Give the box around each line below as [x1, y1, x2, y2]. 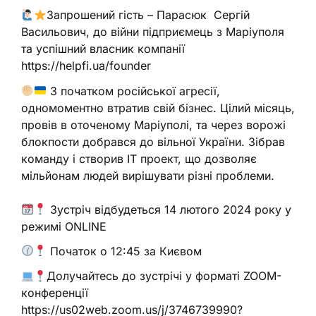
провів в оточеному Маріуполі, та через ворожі [21, 117, 286, 132]
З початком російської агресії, [47, 83, 221, 98]
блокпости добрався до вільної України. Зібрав [21, 134, 285, 149]
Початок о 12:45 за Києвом [47, 243, 202, 258]
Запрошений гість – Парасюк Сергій [47, 8, 250, 23]
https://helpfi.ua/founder [21, 59, 151, 73]
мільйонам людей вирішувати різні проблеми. [21, 168, 274, 183]
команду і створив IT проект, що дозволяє [21, 151, 257, 166]
